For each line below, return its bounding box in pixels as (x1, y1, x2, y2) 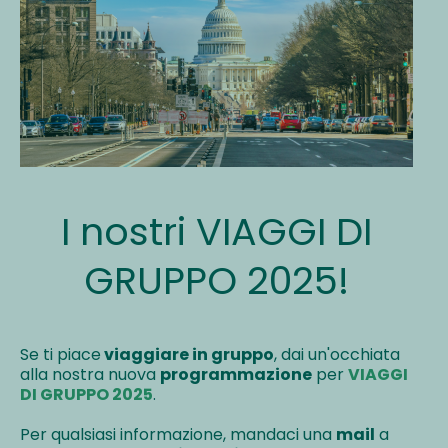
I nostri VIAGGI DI (61, 205, 372, 259)
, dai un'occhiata (274, 343, 400, 367)
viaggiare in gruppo (101, 343, 274, 367)
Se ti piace (20, 343, 101, 367)
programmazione (160, 363, 312, 387)
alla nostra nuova (20, 363, 160, 387)
